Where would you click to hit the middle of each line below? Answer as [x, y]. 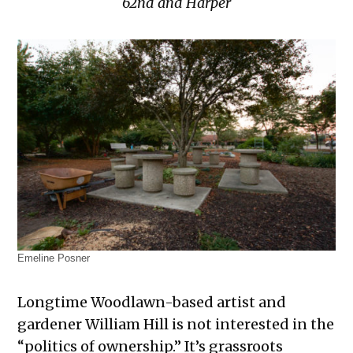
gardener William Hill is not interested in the [176, 325]
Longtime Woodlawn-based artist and [152, 303]
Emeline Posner [54, 259]
